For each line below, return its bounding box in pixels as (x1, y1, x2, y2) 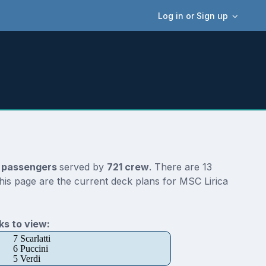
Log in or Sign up (158, 10, 229, 21)
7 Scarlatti (12, 233, 50, 244)
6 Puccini (12, 243, 48, 254)
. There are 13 (148, 161, 212, 173)
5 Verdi (12, 254, 40, 264)
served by (59, 161, 107, 173)
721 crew (106, 161, 149, 173)
